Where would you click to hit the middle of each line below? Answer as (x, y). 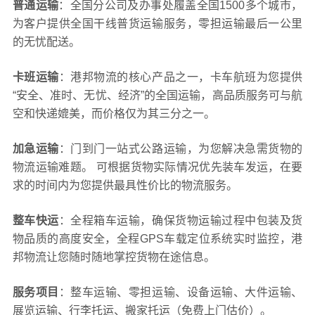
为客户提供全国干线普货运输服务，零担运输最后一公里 (157, 23)
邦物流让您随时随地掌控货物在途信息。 (114, 257)
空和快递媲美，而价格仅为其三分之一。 (114, 113)
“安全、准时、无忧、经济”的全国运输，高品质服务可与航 (157, 95)
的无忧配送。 (46, 41)
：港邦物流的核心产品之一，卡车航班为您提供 (181, 77)
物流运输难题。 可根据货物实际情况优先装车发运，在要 (157, 167)
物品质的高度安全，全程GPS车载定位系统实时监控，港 (157, 238)
